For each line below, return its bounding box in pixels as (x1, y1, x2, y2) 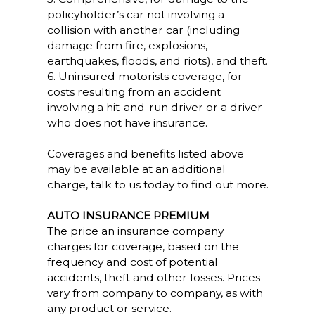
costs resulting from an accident (46, 85, 221, 98)
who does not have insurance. (46, 116, 207, 129)
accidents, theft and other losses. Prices (46, 271, 260, 284)
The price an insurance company (46, 224, 224, 238)
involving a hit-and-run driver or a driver (46, 101, 262, 114)
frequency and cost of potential (46, 255, 218, 269)
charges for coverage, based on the (46, 240, 239, 253)
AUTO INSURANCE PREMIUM (46, 209, 210, 222)
